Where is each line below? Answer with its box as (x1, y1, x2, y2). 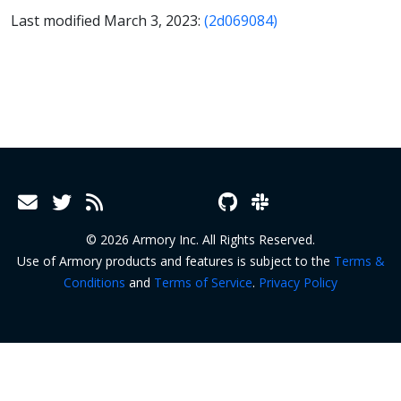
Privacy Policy (259, 273, 337, 291)
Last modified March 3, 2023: (11, 11, 204, 31)
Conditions (64, 273, 125, 291)
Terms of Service (154, 273, 252, 291)
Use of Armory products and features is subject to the (16, 252, 334, 269)
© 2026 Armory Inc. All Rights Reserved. (86, 230, 315, 248)
